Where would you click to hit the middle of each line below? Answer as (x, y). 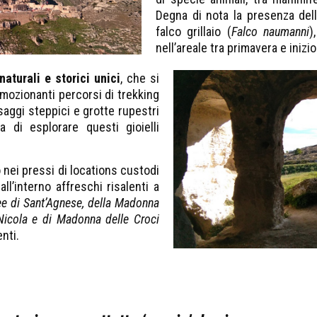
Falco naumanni (270, 31)
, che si (140, 78)
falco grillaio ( (194, 31)
